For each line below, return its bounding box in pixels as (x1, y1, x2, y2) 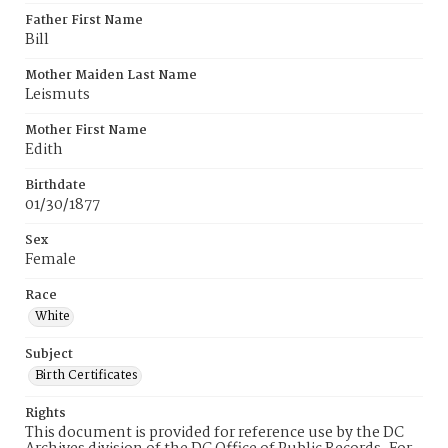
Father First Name (25, 10, 143, 31)
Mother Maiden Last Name (25, 65, 197, 86)
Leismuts (25, 83, 90, 107)
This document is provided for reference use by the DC (25, 421, 404, 445)
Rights (25, 403, 66, 424)
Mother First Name (25, 120, 147, 141)
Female (25, 248, 76, 272)
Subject (25, 344, 73, 365)
